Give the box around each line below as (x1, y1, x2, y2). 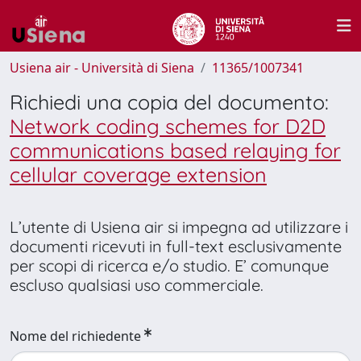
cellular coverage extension (10, 162, 267, 187)
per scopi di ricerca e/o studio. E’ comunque (10, 255, 329, 276)
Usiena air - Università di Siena (10, 59, 194, 77)
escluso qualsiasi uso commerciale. (10, 275, 263, 295)
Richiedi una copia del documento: (10, 89, 329, 114)
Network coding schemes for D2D (10, 114, 326, 139)
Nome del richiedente (10, 327, 141, 345)
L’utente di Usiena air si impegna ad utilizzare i (10, 217, 348, 237)
